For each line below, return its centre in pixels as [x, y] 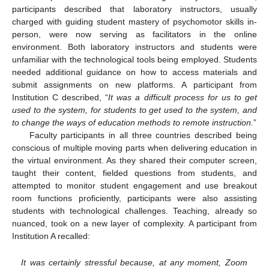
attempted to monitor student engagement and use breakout [134, 186]
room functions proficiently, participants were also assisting [134, 198]
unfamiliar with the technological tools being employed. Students [134, 60]
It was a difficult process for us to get [183, 98]
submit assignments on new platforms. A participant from [134, 85]
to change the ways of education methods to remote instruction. [133, 123]
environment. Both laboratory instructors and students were [134, 47]
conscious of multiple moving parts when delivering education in [134, 148]
